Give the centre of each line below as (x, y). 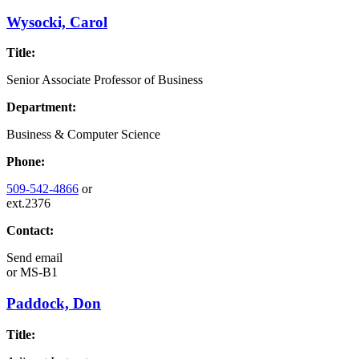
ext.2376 (28, 204)
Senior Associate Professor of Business (105, 80)
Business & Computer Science (83, 135)
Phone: (26, 162)
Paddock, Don (54, 304)
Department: (41, 107)
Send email (34, 258)
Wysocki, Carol (57, 22)
